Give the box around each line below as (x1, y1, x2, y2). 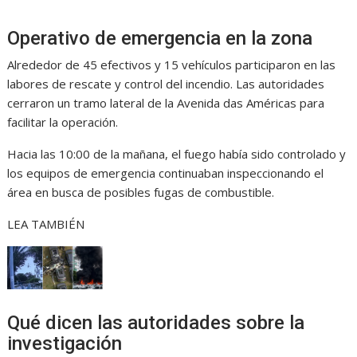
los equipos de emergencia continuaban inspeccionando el (7, 165, 324, 182)
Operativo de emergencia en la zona (7, 27, 313, 50)
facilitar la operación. (7, 114, 119, 131)
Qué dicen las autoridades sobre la (7, 311, 305, 334)
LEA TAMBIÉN (7, 216, 85, 233)
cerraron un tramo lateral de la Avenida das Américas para (7, 95, 325, 112)
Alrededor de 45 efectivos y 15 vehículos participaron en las (7, 57, 336, 73)
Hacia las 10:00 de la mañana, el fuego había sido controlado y (7, 146, 347, 163)
